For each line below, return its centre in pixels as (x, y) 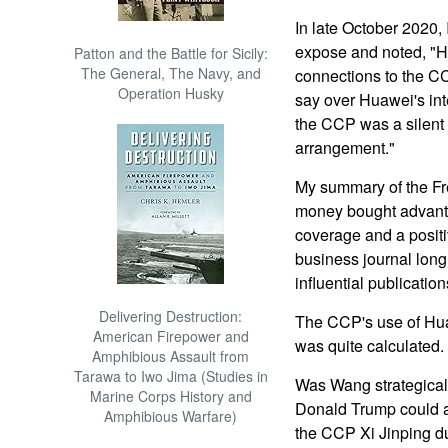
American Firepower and (170, 336)
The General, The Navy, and (170, 73)
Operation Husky (170, 93)
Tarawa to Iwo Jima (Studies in (170, 376)
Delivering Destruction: (171, 316)
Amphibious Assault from (171, 356)
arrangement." (344, 147)
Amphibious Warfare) (171, 416)
